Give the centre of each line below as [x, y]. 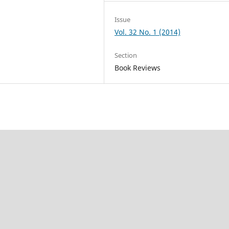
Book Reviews [138, 67]
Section [126, 55]
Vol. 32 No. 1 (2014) [148, 32]
